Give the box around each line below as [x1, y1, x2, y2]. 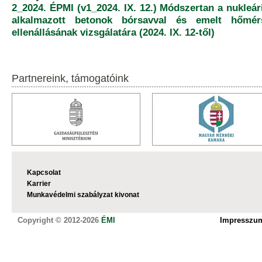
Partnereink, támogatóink [12, 73, 129, 84]
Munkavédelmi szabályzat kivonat [27, 191, 139, 199]
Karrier [27, 180, 51, 188]
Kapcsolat [27, 168, 61, 177]
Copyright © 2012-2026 [18, 216, 101, 225]
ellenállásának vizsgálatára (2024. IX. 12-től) [12, 26, 215, 38]
